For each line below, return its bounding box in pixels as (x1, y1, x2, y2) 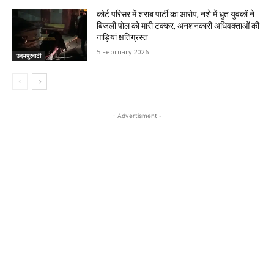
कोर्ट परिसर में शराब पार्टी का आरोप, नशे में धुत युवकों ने (97, 9, 255, 20)
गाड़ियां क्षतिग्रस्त (97, 32, 149, 43)
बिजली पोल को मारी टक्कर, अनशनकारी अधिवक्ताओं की (97, 21, 260, 31)
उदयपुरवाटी (16, 51, 41, 60)
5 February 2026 (97, 47, 149, 57)
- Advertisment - (112, 111, 162, 119)
